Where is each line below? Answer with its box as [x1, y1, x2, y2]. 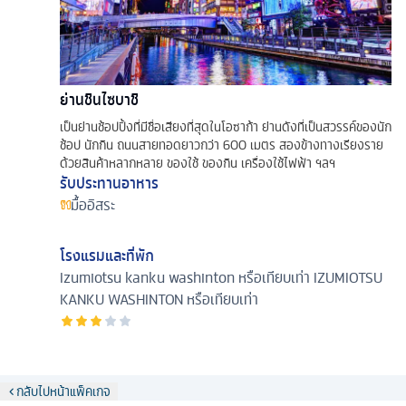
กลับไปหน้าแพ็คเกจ [16, 381, 111, 401]
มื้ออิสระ [71, 192, 115, 217]
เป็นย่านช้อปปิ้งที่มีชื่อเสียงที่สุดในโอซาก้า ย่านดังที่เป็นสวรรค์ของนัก [60, 116, 391, 137]
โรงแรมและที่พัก [60, 243, 154, 267]
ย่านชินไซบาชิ [60, 87, 139, 111]
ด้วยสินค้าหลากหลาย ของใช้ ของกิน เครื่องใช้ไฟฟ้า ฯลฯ [60, 152, 335, 173]
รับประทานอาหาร [60, 170, 159, 195]
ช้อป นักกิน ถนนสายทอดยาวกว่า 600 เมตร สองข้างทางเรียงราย [60, 134, 383, 155]
